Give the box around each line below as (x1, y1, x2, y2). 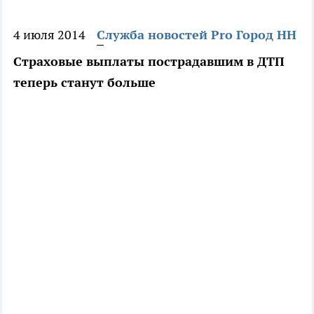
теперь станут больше (13, 74, 156, 91)
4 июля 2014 (13, 27, 86, 43)
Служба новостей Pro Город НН (97, 27, 296, 43)
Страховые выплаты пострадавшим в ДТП (13, 53, 285, 70)
